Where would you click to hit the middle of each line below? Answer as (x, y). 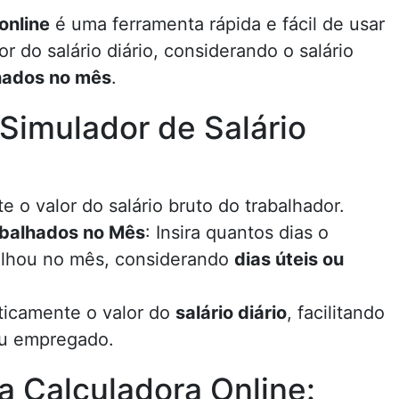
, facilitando (336, 313)
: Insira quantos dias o (237, 232)
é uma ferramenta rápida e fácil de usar (217, 24)
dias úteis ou (289, 259)
